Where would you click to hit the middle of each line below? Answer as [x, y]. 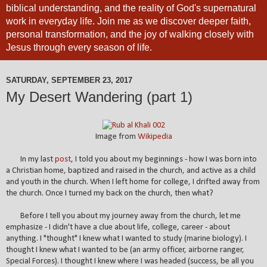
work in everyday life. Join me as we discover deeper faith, [128, 21]
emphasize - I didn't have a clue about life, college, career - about [118, 227]
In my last [30, 159]
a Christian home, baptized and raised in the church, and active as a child [131, 170]
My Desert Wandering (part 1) [99, 97]
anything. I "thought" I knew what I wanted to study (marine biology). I [126, 238]
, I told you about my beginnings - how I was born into [164, 159]
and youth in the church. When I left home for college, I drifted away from [133, 182]
